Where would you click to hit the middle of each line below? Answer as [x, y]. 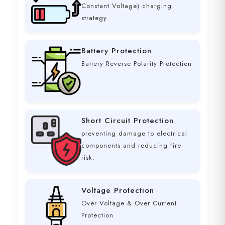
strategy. [95, 18]
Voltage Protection [118, 191]
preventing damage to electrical [134, 134]
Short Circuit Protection [128, 121]
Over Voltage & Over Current [129, 203]
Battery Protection [117, 51]
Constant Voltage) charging [127, 6]
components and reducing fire [131, 146]
